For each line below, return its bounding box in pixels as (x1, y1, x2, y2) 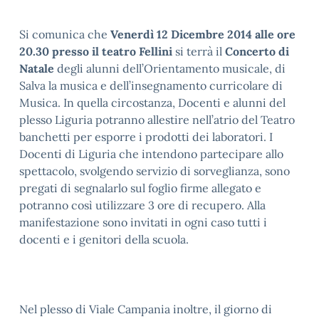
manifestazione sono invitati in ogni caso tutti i (19, 215, 267, 229)
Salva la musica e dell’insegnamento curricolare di (19, 78, 283, 93)
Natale (19, 61, 54, 75)
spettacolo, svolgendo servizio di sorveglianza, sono (19, 164, 290, 178)
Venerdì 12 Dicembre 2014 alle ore (110, 27, 296, 41)
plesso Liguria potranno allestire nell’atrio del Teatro (19, 113, 295, 127)
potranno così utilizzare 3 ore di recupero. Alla (19, 198, 266, 212)
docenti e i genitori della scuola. (19, 232, 189, 246)
